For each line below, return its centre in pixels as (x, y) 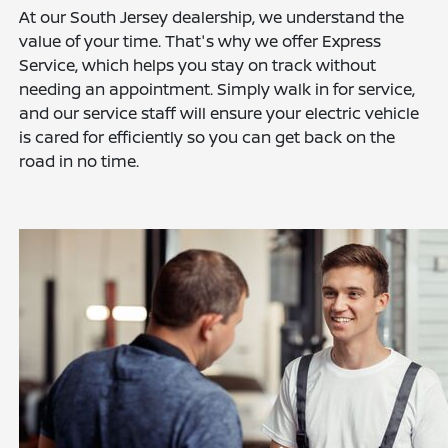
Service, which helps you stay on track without (198, 65)
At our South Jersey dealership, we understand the (212, 17)
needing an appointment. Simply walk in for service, (217, 89)
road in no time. (79, 161)
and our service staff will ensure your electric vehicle (219, 113)
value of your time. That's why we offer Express (200, 41)
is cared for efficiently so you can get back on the (207, 137)
